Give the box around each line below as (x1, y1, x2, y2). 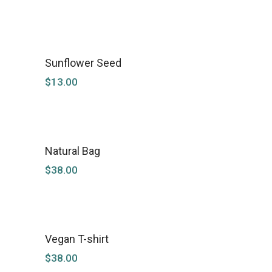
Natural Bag (45, 144, 100, 157)
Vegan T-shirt (45, 232, 109, 245)
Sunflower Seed (45, 56, 121, 69)
